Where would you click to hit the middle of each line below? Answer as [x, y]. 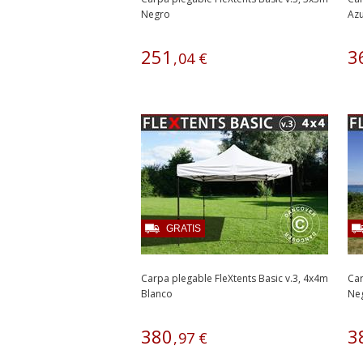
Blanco [157, 294]
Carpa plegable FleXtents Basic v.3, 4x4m [235, 278]
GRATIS [184, 228]
